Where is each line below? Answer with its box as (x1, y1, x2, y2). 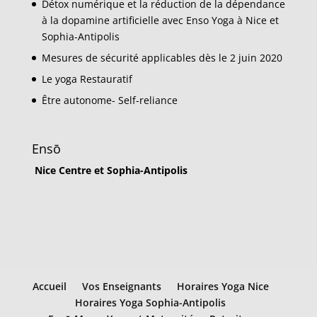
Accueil (32, 279, 67, 293)
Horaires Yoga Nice (176, 279, 269, 293)
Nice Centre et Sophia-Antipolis (31, 163, 188, 178)
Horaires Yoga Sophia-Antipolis (75, 295, 226, 309)
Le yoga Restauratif (41, 72, 132, 86)
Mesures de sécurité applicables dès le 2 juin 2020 (41, 51, 282, 65)
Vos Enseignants (81, 279, 161, 293)
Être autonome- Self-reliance (41, 93, 178, 108)
